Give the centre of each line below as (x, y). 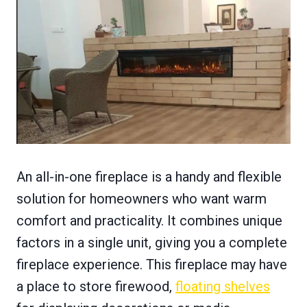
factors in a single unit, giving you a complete (152, 242)
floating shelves (223, 286)
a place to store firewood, (96, 286)
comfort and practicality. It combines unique (149, 220)
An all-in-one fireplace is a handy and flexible (149, 176)
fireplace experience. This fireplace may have (152, 264)
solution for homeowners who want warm (142, 198)
